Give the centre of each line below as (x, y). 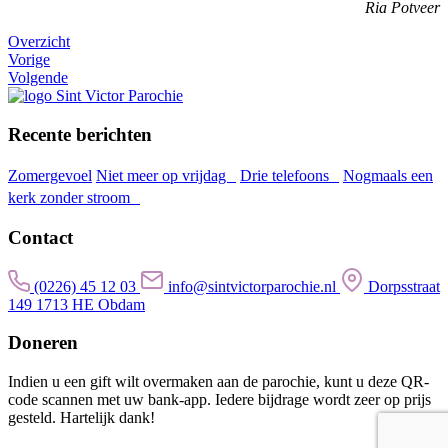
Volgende (38, 77)
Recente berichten (80, 134)
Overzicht (39, 41)
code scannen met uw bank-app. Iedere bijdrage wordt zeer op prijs (219, 400)
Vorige (29, 59)
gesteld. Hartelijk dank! (81, 418)
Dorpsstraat (404, 286)
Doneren (43, 343)
